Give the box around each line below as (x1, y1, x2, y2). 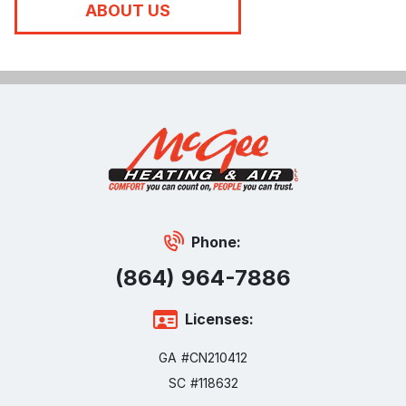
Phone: (191, 232, 241, 251)
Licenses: (184, 309, 254, 328)
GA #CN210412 (159, 349, 247, 365)
